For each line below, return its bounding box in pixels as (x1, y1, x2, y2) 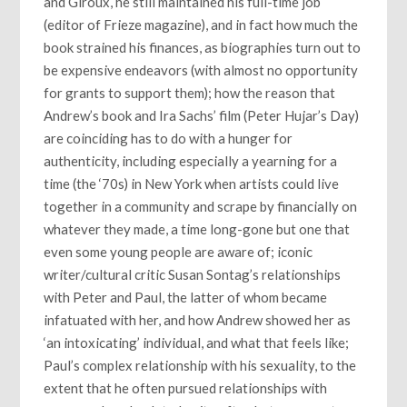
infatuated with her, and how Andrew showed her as (44, 311, 352, 328)
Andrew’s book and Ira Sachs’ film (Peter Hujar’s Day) (44, 106, 360, 124)
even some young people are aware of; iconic (44, 243, 313, 260)
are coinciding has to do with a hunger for (44, 129, 293, 146)
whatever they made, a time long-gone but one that (44, 220, 351, 237)
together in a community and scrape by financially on (44, 197, 358, 214)
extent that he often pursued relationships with (44, 379, 328, 396)
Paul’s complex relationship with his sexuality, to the (44, 356, 357, 373)
